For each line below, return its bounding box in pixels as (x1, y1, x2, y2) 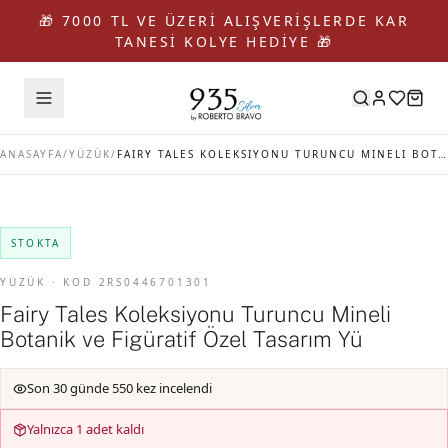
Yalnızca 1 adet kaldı (27, 420, 144, 438)
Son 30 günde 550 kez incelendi (27, 379, 212, 397)
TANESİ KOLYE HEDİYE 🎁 (114, 32, 334, 51)
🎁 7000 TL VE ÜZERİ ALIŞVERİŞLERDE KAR (38, 11, 410, 30)
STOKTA (11, 236, 61, 250)
